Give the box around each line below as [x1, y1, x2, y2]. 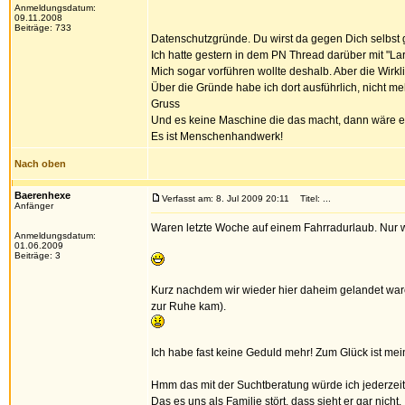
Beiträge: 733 [14, 23, 71, 33]
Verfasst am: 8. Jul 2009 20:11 [162, 193, 289, 203]
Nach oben [14, 158, 66, 169]
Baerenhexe [14, 190, 71, 201]
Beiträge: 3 [14, 250, 61, 260]
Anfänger [14, 201, 53, 211]
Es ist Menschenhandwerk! [151, 130, 283, 143]
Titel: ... [292, 193, 331, 203]
